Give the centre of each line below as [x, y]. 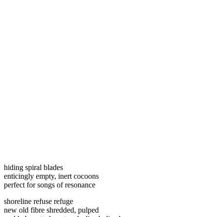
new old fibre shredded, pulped [51, 210]
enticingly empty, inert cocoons [51, 176]
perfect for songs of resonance [50, 185]
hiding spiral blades [33, 167]
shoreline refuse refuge [39, 201]
